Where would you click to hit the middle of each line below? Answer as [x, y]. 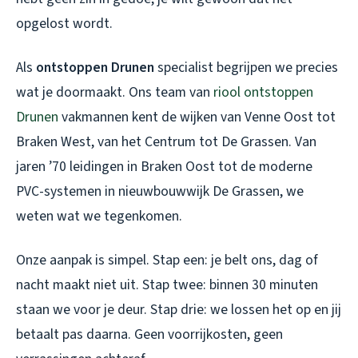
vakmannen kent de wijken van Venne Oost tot [197, 117]
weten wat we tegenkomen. [99, 217]
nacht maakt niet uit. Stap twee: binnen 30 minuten [167, 285]
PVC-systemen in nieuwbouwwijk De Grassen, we [160, 192]
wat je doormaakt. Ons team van [115, 93]
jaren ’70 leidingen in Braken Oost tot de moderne [164, 167]
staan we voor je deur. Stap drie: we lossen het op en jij [179, 310]
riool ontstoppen [263, 93]
